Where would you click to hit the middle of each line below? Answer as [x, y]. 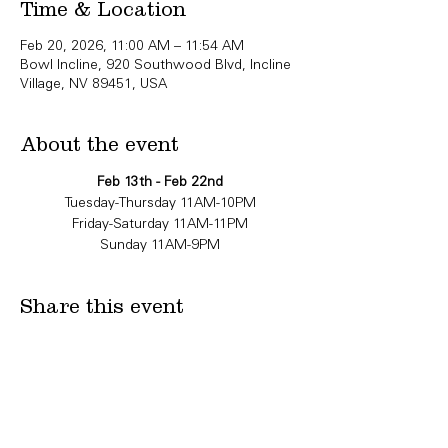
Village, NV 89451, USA [93, 85]
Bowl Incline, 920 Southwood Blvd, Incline [155, 66]
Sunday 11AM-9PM [160, 246]
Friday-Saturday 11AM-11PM [160, 225]
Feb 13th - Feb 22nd [160, 183]
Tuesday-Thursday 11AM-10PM [160, 204]
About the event [99, 144]
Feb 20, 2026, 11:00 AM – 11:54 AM [132, 47]
